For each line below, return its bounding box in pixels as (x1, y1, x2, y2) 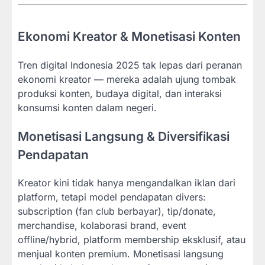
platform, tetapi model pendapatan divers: (18, 191, 206, 203)
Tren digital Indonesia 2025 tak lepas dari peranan (18, 59, 242, 71)
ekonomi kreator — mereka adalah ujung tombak (18, 73, 236, 85)
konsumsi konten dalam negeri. (18, 101, 157, 114)
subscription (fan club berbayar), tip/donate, (18, 205, 216, 218)
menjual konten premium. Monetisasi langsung (18, 248, 224, 260)
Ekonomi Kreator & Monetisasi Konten (18, 29, 241, 44)
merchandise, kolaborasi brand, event (18, 219, 186, 232)
